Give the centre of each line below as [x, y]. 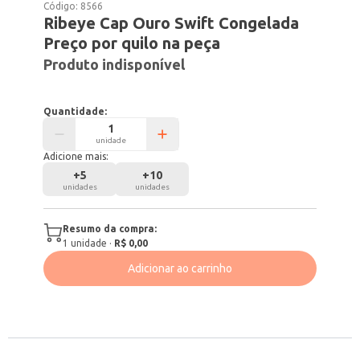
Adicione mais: [76, 156]
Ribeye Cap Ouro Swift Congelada [172, 23]
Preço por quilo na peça [132, 43]
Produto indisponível [115, 64]
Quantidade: [76, 111]
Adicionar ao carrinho [180, 268]
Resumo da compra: [110, 229]
